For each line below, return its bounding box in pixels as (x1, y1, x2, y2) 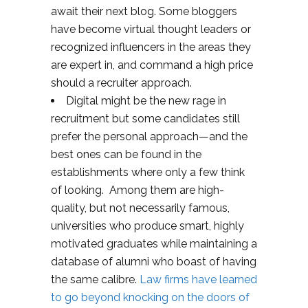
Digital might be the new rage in (66, 93, 226, 107)
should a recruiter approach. (51, 76, 192, 89)
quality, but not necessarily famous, (51, 201, 230, 214)
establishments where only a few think (51, 165, 245, 179)
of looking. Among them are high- (51, 183, 224, 197)
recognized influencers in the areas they (51, 40, 251, 54)
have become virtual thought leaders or (51, 22, 251, 36)
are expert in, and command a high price (51, 58, 253, 71)
